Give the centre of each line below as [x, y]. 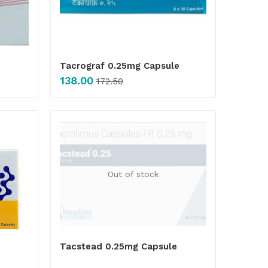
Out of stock [133, 174]
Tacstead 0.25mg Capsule [118, 247]
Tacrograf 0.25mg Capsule [119, 66]
